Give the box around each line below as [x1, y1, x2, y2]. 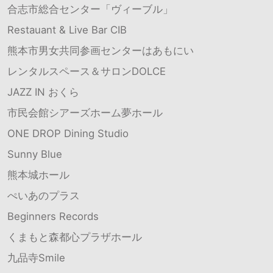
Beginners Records [7, 210, 99, 222]
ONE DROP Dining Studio [7, 127, 129, 140]
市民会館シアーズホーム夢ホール [7, 106, 163, 119]
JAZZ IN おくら [7, 85, 79, 98]
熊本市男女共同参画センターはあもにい [7, 44, 194, 57]
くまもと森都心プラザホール [7, 230, 142, 243]
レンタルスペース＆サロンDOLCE [7, 65, 166, 77]
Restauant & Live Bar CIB [7, 23, 127, 36]
